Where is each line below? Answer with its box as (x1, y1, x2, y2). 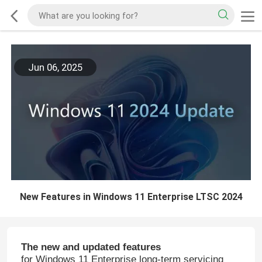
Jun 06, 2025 (27, 61, 82, 74)
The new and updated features (20, 242, 161, 253)
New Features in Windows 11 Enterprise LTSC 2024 (19, 191, 243, 202)
